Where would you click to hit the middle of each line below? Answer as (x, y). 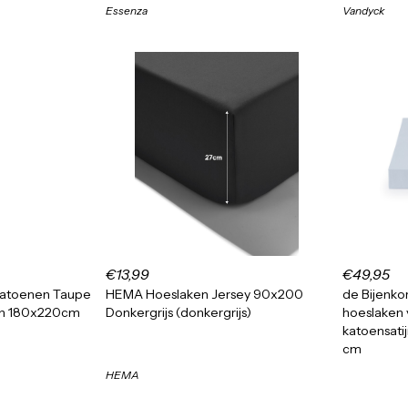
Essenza (127, 10)
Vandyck (363, 10)
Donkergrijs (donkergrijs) (178, 312)
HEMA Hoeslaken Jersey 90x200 (204, 294)
